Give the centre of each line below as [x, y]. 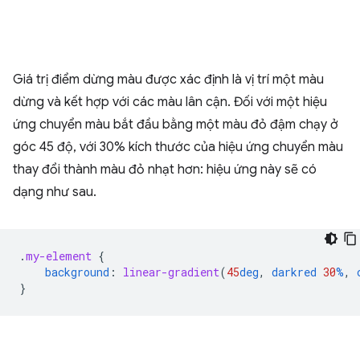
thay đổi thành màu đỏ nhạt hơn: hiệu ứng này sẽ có [165, 170]
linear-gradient [171, 272]
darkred [294, 272]
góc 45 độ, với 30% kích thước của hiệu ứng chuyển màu [178, 147]
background [77, 272]
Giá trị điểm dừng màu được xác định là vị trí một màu [168, 80]
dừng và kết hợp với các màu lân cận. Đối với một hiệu [170, 102]
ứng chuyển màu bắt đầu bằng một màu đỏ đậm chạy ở [176, 125]
